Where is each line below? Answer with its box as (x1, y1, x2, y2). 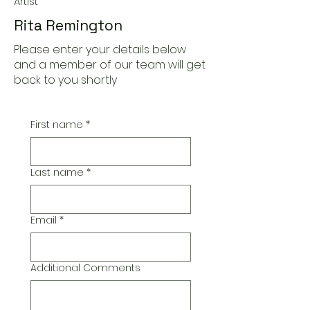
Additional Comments (30, 261, 140, 275)
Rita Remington (14, 16, 122, 35)
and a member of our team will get (14, 57, 206, 73)
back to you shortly (14, 72, 117, 88)
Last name (30, 165, 84, 179)
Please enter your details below (14, 42, 186, 57)
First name (30, 118, 83, 131)
